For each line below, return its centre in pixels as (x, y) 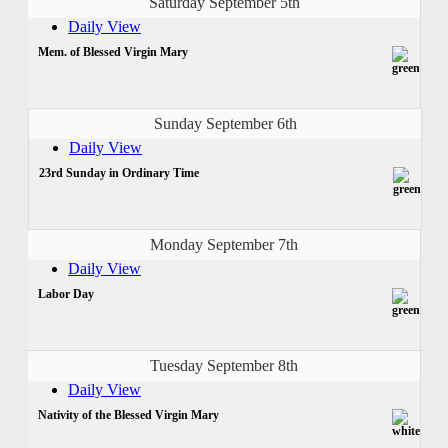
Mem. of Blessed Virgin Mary (113, 51)
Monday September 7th (224, 244)
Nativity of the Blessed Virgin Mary (128, 414)
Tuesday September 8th (224, 365)
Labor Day (66, 293)
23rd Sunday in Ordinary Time (119, 172)
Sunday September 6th (225, 123)
